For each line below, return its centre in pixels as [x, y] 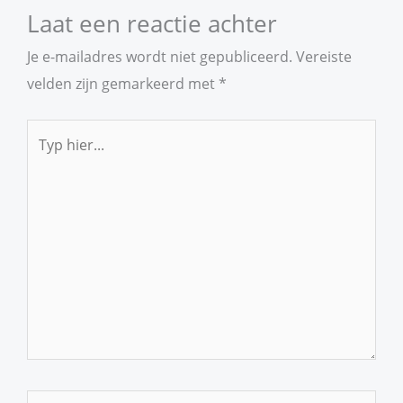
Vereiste [324, 57]
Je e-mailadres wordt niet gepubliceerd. [160, 57]
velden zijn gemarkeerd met [123, 84]
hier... [45, 158]
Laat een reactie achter [152, 24]
